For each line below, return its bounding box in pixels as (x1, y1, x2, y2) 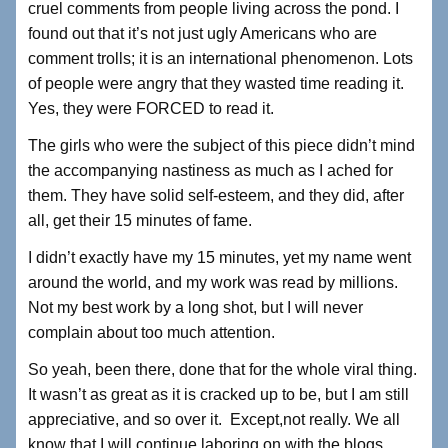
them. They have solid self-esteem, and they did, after (28, 187, 404, 205)
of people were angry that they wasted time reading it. (28, 75, 404, 93)
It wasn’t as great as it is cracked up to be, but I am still (28, 386, 409, 404)
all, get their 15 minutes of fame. (28, 212, 252, 230)
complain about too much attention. (28, 324, 275, 342)
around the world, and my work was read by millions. (28, 274, 398, 292)
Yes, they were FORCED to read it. (28, 100, 274, 118)
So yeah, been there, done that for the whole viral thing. (28, 361, 417, 379)
